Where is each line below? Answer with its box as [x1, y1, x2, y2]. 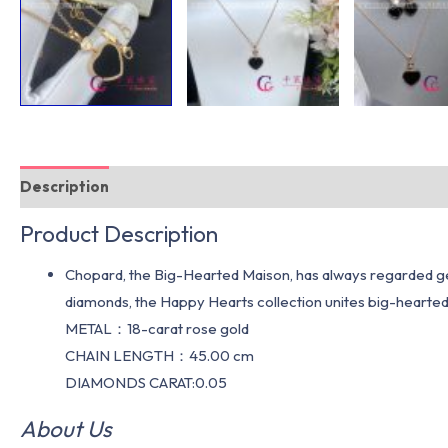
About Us [20, 414, 112, 443]
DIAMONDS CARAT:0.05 [65, 372, 227, 392]
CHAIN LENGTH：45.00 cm [65, 345, 254, 365]
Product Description [20, 218, 218, 248]
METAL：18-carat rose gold [65, 318, 249, 338]
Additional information [127, 177, 296, 197]
